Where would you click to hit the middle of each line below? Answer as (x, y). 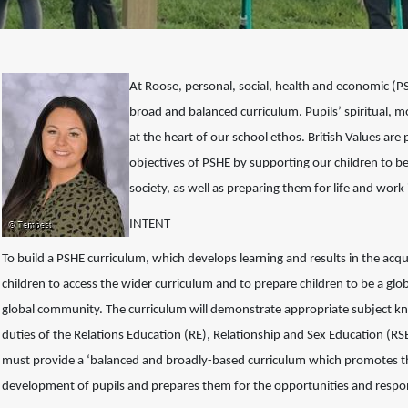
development (40, 387)
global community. (54, 311)
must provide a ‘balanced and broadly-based (125, 362)
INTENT (150, 224)
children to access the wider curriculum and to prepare (151, 285)
